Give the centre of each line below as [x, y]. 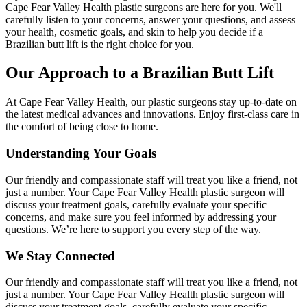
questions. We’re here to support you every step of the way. [133, 229]
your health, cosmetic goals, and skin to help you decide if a [134, 32]
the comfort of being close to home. [82, 127]
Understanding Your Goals [81, 153]
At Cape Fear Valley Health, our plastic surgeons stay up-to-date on [151, 102]
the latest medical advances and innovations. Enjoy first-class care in [152, 114]
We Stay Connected [60, 256]
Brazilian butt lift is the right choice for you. [100, 44]
